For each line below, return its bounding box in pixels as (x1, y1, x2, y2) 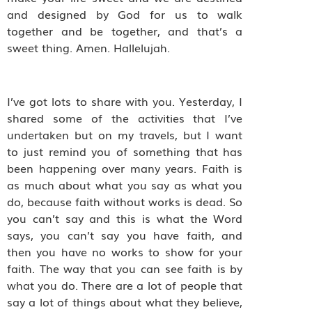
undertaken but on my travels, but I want (7, 125, 243, 143)
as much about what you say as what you (7, 175, 243, 193)
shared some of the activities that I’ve (7, 109, 243, 126)
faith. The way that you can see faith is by (7, 259, 243, 276)
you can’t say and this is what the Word (7, 209, 243, 226)
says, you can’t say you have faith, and (7, 226, 243, 243)
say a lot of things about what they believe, (7, 292, 243, 310)
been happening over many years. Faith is (7, 159, 243, 176)
